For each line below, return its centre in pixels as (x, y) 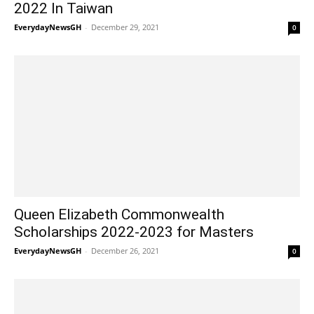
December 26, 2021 (125, 250)
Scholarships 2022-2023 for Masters (134, 232)
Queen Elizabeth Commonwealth (119, 214)
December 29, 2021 (125, 27)
